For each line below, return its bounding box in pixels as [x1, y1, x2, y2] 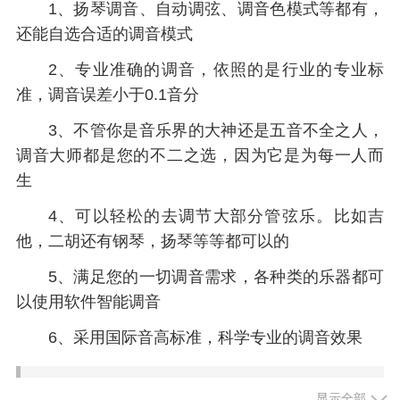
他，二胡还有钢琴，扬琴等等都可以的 [15, 231, 289, 250]
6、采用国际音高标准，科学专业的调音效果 [47, 328, 362, 346]
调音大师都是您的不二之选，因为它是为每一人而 [15, 146, 385, 164]
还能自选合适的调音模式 [15, 25, 193, 44]
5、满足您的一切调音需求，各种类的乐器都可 [47, 267, 385, 286]
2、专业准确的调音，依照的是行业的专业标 [47, 61, 385, 79]
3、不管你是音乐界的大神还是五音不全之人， [47, 121, 385, 139]
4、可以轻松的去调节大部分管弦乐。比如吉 [47, 206, 385, 225]
